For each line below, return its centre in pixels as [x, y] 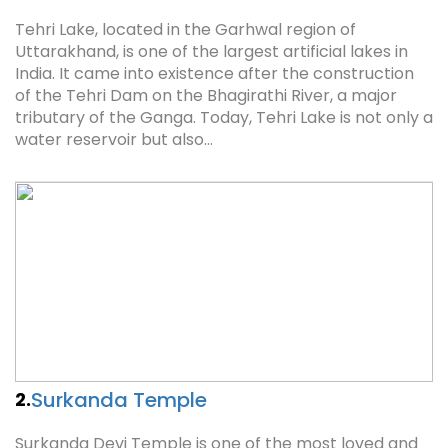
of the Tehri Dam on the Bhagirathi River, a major [206, 95]
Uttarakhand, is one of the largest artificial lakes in [211, 51]
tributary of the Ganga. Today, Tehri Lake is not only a [224, 117]
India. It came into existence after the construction [214, 73]
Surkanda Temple [119, 400]
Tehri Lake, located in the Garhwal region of [185, 29]
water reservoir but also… [114, 139]
